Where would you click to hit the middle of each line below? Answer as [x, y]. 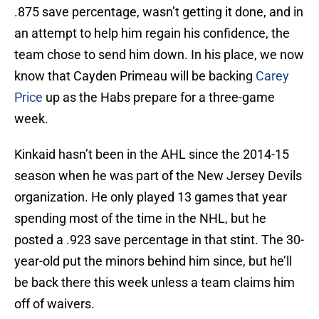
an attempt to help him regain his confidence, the [152, 33]
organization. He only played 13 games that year [151, 197]
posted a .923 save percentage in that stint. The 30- [159, 240]
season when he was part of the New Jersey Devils [158, 176]
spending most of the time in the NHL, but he [140, 219]
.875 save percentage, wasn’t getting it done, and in [159, 12]
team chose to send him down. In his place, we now [159, 55]
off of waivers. [54, 304]
